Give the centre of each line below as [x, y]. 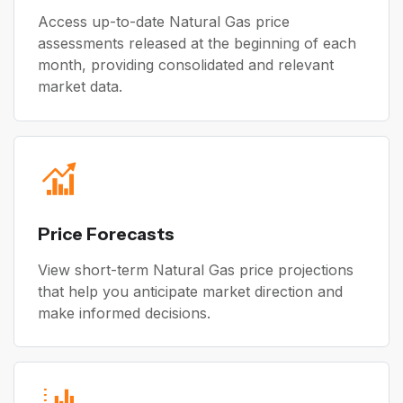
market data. [80, 86]
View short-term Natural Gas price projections [195, 269]
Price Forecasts [106, 233]
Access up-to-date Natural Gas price [163, 21]
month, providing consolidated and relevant [185, 64]
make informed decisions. [124, 313]
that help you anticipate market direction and [190, 291]
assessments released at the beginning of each [197, 43]
